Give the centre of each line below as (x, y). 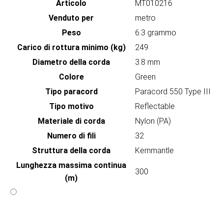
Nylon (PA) (153, 121)
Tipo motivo (71, 107)
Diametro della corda (71, 62)
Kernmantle (154, 151)
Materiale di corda (71, 121)
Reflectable (155, 107)
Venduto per (71, 18)
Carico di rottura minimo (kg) (71, 48)
